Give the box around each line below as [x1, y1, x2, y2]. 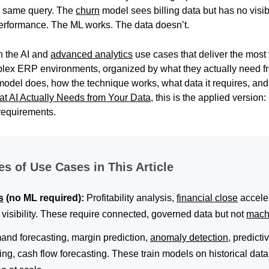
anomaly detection [150, 232, 228, 243]
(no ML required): [4, 192, 84, 203]
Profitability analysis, [84, 192, 177, 203]
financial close [177, 192, 238, 203]
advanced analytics [50, 49, 133, 59]
